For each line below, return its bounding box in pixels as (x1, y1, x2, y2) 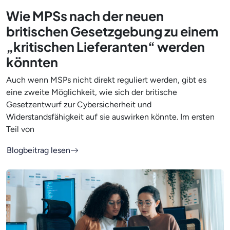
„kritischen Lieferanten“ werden (6, 39, 205, 55)
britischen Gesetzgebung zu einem (6, 23, 218, 40)
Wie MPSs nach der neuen (6, 8, 164, 25)
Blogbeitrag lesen (7, 145, 70, 156)
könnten (6, 54, 60, 71)
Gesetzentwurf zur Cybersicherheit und (6, 100, 151, 110)
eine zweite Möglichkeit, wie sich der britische (6, 87, 177, 98)
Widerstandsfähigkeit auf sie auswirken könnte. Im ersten (6, 112, 215, 122)
